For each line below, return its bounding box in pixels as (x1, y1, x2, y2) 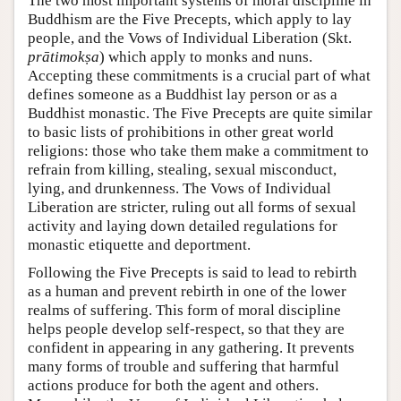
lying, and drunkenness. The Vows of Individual (28, 179, 331, 197)
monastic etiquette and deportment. (28, 235, 251, 253)
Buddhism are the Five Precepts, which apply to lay (28, 10, 352, 28)
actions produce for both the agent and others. (28, 376, 319, 394)
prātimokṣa (28, 47, 99, 65)
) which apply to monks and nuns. (99, 47, 312, 65)
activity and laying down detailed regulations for (28, 217, 337, 235)
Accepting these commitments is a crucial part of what (28, 66, 371, 84)
